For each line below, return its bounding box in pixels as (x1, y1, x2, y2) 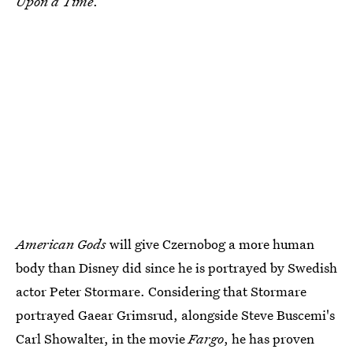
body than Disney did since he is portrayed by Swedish (16, 258, 337, 277)
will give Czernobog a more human (106, 234, 314, 253)
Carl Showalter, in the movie (16, 329, 188, 347)
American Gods (16, 234, 106, 253)
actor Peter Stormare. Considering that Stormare (16, 281, 307, 300)
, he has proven (224, 329, 314, 347)
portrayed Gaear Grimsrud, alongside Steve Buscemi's (16, 305, 335, 324)
